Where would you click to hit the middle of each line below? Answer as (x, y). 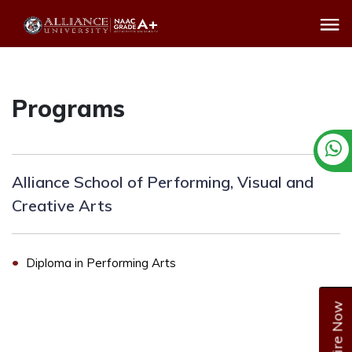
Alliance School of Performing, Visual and (163, 182)
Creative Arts (62, 205)
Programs (68, 108)
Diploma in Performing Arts (101, 263)
